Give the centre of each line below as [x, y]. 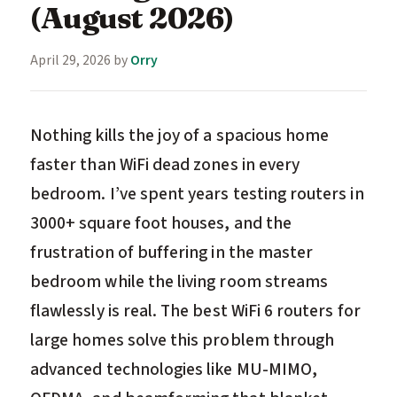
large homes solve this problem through [183, 340]
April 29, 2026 [70, 60]
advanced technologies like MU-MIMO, [174, 369]
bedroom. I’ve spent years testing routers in [197, 194]
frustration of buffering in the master [172, 252]
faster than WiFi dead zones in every [165, 164]
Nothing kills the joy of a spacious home [180, 135]
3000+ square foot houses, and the [161, 223]
